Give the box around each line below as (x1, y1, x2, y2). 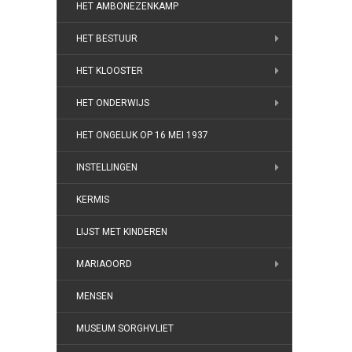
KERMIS (76, 194, 109, 205)
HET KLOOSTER (76, 65, 143, 76)
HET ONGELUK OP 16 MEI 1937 (76, 130, 208, 141)
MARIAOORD (76, 258, 132, 269)
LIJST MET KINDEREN (76, 226, 167, 237)
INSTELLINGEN (76, 162, 137, 173)
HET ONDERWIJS (76, 97, 149, 108)
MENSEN (76, 291, 113, 302)
